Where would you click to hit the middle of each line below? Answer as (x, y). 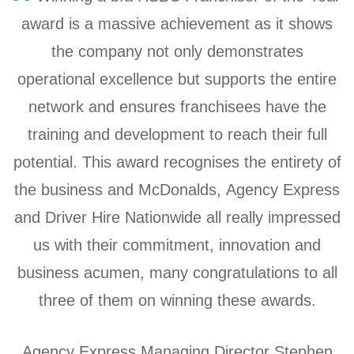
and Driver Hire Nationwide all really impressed (177, 217)
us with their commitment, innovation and (177, 245)
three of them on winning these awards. (177, 300)
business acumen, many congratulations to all (177, 272)
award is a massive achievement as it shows (177, 23)
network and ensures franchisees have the (177, 106)
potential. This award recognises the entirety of (177, 162)
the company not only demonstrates (177, 51)
